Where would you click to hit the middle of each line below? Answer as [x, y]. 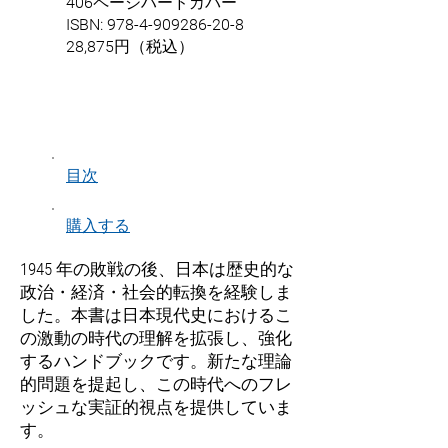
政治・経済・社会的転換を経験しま [156, 292]
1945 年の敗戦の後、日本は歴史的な [157, 269]
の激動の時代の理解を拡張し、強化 [156, 338]
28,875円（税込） [130, 46]
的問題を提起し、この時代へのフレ [156, 384]
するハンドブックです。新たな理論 [156, 361]
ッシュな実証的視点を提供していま [156, 407]
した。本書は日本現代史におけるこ [156, 315]
